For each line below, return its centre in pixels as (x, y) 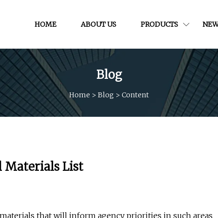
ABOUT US (99, 24)
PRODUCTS (159, 24)
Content (135, 95)
